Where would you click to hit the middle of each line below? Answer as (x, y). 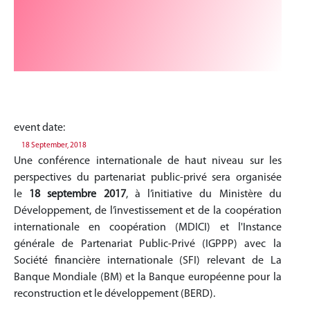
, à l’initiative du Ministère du (203, 194)
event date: (39, 128)
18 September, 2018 (54, 146)
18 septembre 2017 (77, 194)
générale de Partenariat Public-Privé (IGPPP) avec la (148, 244)
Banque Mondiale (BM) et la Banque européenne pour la (148, 277)
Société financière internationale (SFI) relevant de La (148, 261)
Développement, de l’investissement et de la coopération (148, 211)
